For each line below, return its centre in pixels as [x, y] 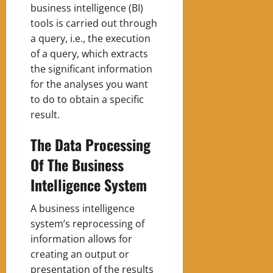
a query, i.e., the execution [90, 39]
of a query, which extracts [89, 54]
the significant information [91, 69]
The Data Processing [90, 145]
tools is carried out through [94, 23]
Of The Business [77, 165]
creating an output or [80, 254]
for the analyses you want [89, 84]
